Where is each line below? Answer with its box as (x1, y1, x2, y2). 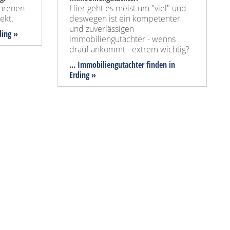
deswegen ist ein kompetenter (69, 13, 180, 25)
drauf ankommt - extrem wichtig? (69, 44, 189, 55)
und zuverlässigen (69, 23, 134, 35)
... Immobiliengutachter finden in (69, 59, 175, 71)
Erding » (69, 69, 96, 81)
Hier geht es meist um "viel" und (69, 3, 186, 14)
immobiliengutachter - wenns (69, 33, 176, 45)
